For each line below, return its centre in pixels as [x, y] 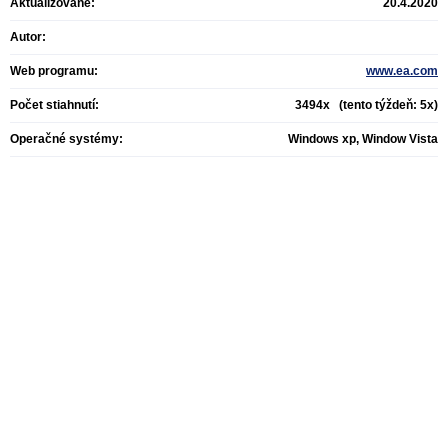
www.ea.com [402, 71]
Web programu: [54, 71]
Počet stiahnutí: [54, 105]
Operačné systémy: [66, 139]
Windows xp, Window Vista [363, 139]
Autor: [28, 37]
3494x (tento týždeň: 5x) [366, 105]
